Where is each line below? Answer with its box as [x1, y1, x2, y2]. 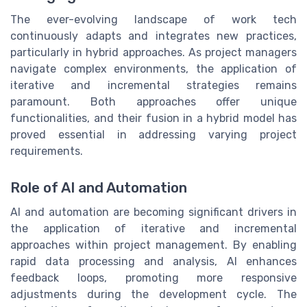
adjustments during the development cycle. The [10, 287, 297, 301]
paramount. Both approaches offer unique [10, 95, 297, 108]
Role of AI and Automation [10, 179, 187, 196]
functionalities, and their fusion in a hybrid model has [10, 111, 297, 125]
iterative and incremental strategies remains [10, 78, 297, 92]
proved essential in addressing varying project [10, 127, 297, 141]
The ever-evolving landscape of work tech [10, 12, 297, 26]
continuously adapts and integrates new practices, [10, 29, 297, 42]
